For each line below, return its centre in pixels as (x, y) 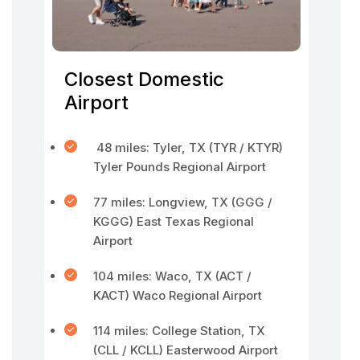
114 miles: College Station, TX (179, 331)
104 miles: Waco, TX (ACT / (172, 276)
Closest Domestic (144, 79)
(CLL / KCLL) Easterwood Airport (186, 350)
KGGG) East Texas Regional (174, 221)
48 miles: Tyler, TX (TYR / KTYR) (188, 147)
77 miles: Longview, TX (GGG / (183, 202)
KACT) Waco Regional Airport (178, 295)
